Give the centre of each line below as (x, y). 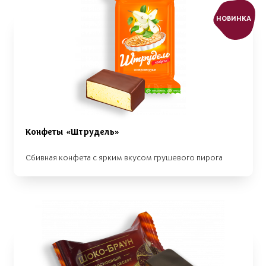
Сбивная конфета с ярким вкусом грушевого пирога (124, 158)
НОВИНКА (233, 18)
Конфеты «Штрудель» (72, 133)
